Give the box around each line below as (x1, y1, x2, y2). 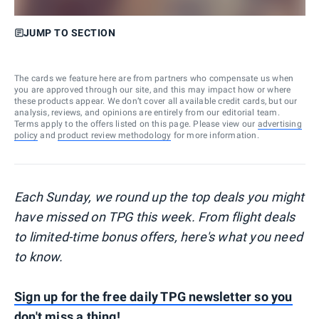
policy (14, 130, 38, 140)
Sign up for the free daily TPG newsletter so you (14, 288, 293, 304)
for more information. (171, 130, 259, 140)
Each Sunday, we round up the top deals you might (14, 189, 305, 204)
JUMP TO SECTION (23, 26, 115, 38)
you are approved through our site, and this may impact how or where (14, 84, 291, 95)
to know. (14, 249, 63, 264)
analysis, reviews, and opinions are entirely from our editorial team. (14, 107, 280, 117)
